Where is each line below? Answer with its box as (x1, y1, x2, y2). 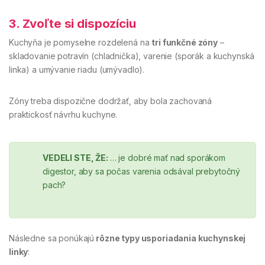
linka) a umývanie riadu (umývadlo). (9, 64, 145, 75)
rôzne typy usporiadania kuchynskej (94, 232, 246, 243)
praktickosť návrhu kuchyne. (9, 109, 118, 120)
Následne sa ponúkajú (9, 232, 95, 243)
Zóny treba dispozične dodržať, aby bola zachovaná (9, 96, 212, 106)
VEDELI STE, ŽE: (43, 153, 110, 163)
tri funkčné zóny (151, 37, 218, 48)
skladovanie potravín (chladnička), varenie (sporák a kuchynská (9, 51, 255, 62)
